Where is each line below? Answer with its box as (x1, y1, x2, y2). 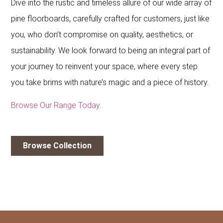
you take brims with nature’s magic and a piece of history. (11, 77, 209, 87)
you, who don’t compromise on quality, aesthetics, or (11, 29, 194, 39)
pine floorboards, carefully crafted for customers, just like (11, 13, 210, 23)
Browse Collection (23, 140, 92, 150)
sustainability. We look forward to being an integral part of (11, 45, 211, 55)
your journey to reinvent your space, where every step (11, 61, 198, 71)
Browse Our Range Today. (11, 101, 104, 111)
